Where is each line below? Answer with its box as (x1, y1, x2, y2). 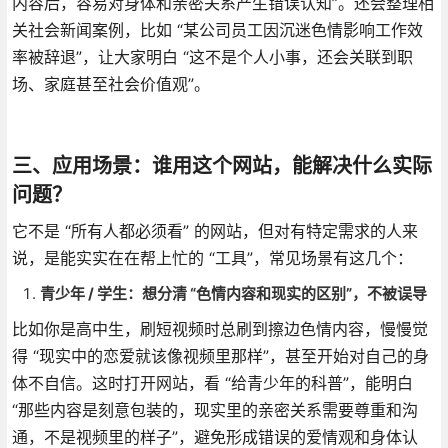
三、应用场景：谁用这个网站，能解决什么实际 (11, 153, 432, 178)
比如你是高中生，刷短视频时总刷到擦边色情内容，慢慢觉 (11, 318, 428, 339)
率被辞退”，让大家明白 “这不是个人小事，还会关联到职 (11, 46, 413, 67)
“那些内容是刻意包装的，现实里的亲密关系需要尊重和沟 (11, 399, 418, 420)
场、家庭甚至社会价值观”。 (11, 73, 210, 94)
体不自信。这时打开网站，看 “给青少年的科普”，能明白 (11, 372, 413, 393)
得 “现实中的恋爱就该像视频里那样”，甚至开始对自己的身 (11, 345, 429, 366)
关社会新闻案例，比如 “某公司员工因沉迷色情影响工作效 (11, 19, 423, 40)
